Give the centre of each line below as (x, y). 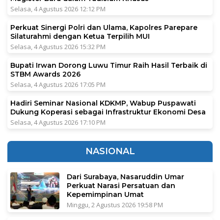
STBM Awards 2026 (45, 74)
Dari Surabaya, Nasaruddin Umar (125, 177)
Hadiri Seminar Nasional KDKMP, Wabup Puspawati (103, 103)
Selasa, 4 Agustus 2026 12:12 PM (58, 9)
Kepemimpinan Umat (105, 194)
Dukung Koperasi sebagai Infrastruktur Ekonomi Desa (108, 112)
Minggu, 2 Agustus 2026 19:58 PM (115, 205)
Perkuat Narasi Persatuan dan (121, 185)
